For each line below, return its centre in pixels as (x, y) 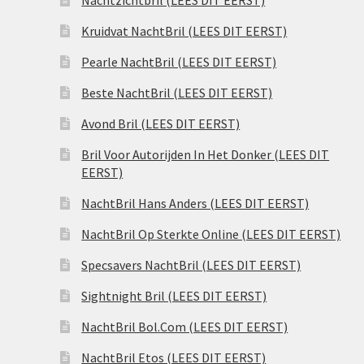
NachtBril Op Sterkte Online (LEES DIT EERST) (211, 234)
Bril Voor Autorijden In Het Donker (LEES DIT (206, 154)
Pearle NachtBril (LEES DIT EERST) (179, 62)
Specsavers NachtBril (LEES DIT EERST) (191, 265)
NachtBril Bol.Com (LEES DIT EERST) (185, 327)
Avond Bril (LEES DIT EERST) (161, 123)
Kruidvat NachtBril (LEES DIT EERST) (184, 31)
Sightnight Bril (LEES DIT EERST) (174, 296)
